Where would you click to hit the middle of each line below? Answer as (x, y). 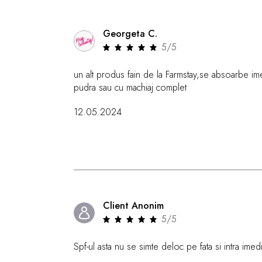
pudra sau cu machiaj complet (130, 87)
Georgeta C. (130, 34)
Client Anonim (134, 206)
